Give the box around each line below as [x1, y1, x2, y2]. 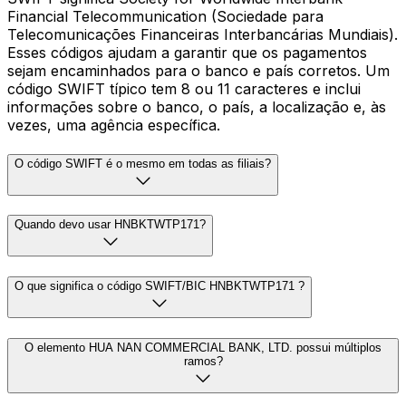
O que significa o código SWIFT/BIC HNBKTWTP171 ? [14, 278, 304, 293]
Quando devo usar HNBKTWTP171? [14, 217, 206, 232]
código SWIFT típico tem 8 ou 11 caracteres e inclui [7, 79, 361, 98]
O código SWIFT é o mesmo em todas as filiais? [14, 156, 271, 170]
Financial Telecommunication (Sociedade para [7, 6, 324, 25]
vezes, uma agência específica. [7, 115, 220, 134]
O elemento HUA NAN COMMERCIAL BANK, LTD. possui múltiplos [24, 340, 382, 354]
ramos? [183, 353, 223, 368]
